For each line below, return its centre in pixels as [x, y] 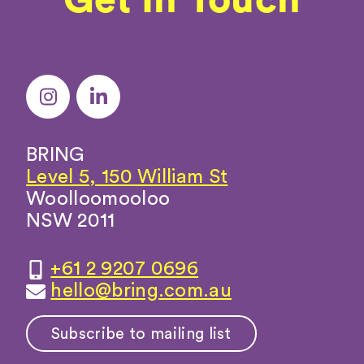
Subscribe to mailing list [141, 334]
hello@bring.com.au [141, 290]
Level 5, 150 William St [127, 177]
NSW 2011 [71, 221]
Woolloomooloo [98, 199]
